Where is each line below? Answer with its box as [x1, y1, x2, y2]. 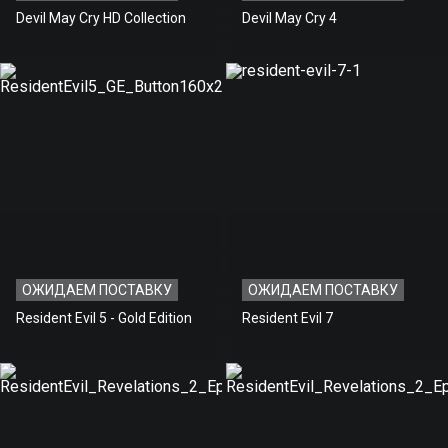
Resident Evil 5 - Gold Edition [16, 309, 192, 326]
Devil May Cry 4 [242, 9, 337, 26]
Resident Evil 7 [242, 309, 333, 326]
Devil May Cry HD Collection [16, 9, 186, 26]
